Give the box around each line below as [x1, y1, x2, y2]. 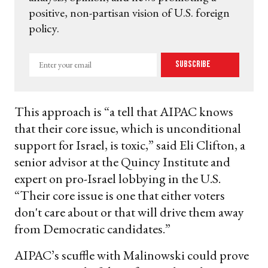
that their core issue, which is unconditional [14, 119, 241, 137]
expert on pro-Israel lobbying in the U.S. [14, 169, 221, 187]
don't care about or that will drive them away [14, 203, 244, 221]
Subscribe [175, 59, 212, 71]
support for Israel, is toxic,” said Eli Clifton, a [14, 136, 245, 154]
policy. [29, 20, 59, 36]
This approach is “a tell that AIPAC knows [14, 102, 233, 120]
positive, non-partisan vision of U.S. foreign [29, 4, 230, 20]
